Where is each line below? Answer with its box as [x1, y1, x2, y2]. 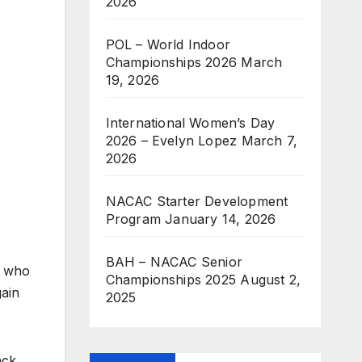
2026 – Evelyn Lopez [105, 133, 238, 149]
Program [105, 211, 161, 228]
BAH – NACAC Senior [105, 254, 243, 271]
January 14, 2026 [165, 211, 276, 228]
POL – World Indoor [105, 36, 231, 53]
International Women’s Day [105, 115, 276, 132]
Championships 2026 [105, 54, 238, 71]
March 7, [241, 133, 298, 149]
